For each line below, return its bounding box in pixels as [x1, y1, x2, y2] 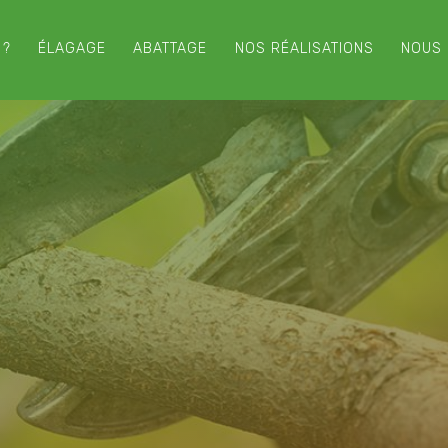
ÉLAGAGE [38, 40, 106, 57]
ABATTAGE [133, 40, 208, 57]
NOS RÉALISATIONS [234, 40, 374, 57]
